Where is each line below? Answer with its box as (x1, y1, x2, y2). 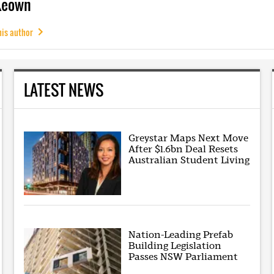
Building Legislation (128, 239, 222, 251)
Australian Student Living (128, 154, 250, 166)
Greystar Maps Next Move (128, 131, 249, 144)
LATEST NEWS (23, 78, 103, 102)
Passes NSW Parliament (128, 250, 239, 262)
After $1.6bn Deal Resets (128, 143, 239, 155)
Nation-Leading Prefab (128, 228, 234, 240)
